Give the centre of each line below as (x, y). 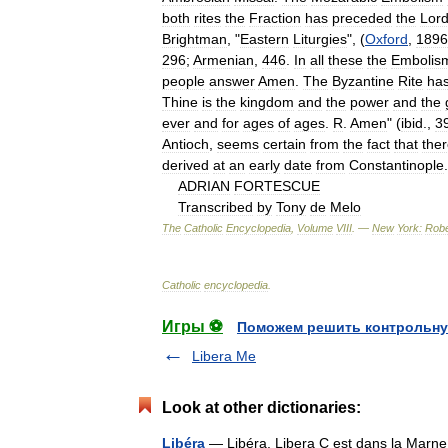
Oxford (386, 38)
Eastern (264, 38)
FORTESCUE (277, 185)
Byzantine (363, 80)
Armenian (223, 59)
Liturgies (320, 38)
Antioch (185, 143)
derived (185, 164)
